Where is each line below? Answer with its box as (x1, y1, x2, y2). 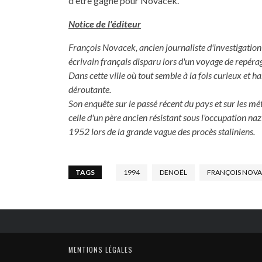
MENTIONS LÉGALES (68, 244, 133, 254)
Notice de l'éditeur (68, 18, 141, 29)
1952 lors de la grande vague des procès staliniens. (68, 126, 255, 137)
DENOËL (160, 168, 187, 177)
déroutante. (68, 84, 111, 95)
